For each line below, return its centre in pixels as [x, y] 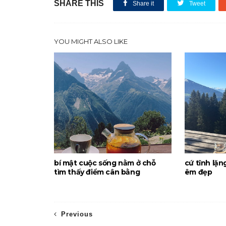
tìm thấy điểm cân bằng [97, 172]
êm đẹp [198, 172]
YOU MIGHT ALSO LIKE [91, 41]
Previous [77, 214]
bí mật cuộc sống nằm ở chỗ [105, 163]
